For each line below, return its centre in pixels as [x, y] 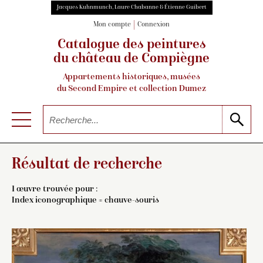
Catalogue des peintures [131, 45]
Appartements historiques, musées [131, 77]
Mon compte [112, 25]
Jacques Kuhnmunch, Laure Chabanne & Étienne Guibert [131, 7]
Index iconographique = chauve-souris [85, 200]
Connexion [154, 25]
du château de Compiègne [131, 60]
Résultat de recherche [87, 165]
